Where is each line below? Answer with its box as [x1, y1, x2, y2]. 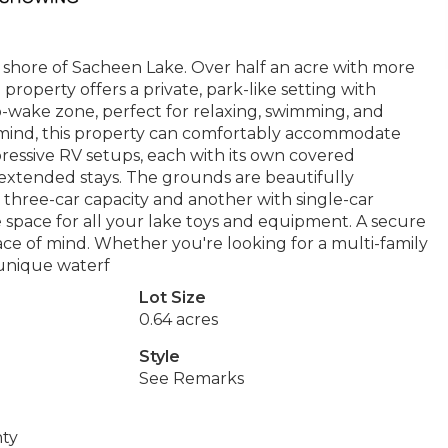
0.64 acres [138, 310, 218, 329]
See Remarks [138, 369, 244, 388]
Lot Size [138, 288, 206, 307]
